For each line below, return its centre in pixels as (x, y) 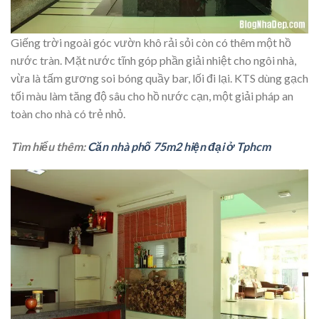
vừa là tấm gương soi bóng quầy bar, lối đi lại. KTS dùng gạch (159, 78)
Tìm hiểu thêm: (49, 146)
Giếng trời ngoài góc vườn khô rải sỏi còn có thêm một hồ (151, 42)
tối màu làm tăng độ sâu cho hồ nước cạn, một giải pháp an (152, 95)
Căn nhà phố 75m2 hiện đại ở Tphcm (179, 146)
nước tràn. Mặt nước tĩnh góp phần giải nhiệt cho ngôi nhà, (153, 60)
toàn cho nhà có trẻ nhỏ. (68, 113)
